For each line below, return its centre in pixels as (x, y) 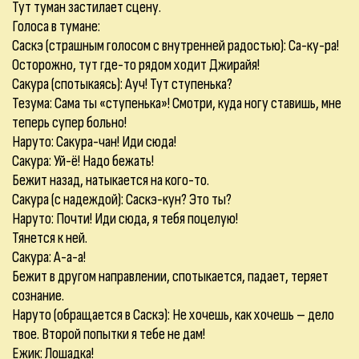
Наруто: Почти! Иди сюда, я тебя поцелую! (125, 219)
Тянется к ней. (50, 238)
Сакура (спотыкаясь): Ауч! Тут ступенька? (122, 84)
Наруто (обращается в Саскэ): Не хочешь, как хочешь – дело (173, 315)
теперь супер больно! (69, 123)
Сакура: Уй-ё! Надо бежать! (83, 161)
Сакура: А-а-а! (49, 257)
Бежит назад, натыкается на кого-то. (111, 180)
